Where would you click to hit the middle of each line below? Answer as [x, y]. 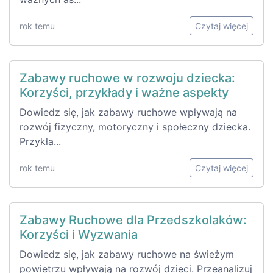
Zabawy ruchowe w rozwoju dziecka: [127, 78]
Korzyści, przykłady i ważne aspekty [124, 92]
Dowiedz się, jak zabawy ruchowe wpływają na [128, 112]
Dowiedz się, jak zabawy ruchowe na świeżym [127, 254]
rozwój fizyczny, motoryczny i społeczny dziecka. [135, 126]
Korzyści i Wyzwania [79, 234]
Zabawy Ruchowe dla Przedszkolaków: [133, 220]
